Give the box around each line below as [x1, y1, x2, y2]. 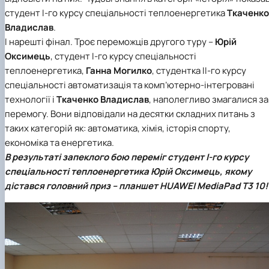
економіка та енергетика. [5, 136, 114, 149]
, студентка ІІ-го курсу [152, 64, 246, 77]
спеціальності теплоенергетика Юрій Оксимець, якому [5, 165, 252, 178]
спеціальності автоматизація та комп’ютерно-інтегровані [5, 78, 255, 91]
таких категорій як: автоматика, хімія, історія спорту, [5, 121, 231, 134]
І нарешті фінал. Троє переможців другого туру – [5, 35, 215, 48]
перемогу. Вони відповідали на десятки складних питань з [5, 107, 255, 120]
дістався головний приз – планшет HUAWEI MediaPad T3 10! [5, 179, 268, 192]
